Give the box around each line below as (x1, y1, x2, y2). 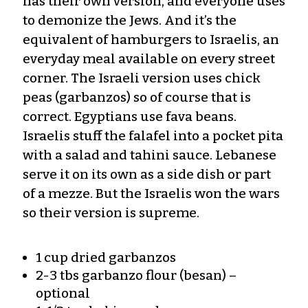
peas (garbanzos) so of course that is (23, 89, 251, 105)
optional (36, 285, 90, 301)
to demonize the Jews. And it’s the (23, 12, 236, 28)
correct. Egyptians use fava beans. (23, 108, 236, 124)
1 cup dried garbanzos (36, 249, 176, 265)
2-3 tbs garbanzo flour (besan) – (36, 267, 236, 283)
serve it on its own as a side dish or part (23, 166, 271, 182)
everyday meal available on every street (23, 50, 275, 67)
